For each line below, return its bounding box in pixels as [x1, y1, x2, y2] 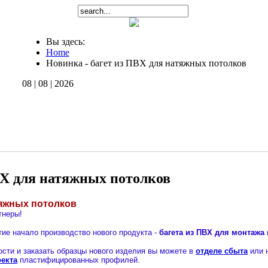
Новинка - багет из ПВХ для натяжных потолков [45, 58, 246, 68]
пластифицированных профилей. [17, 255, 140, 264]
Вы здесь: [45, 36, 90, 47]
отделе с [196, 246, 229, 255]
